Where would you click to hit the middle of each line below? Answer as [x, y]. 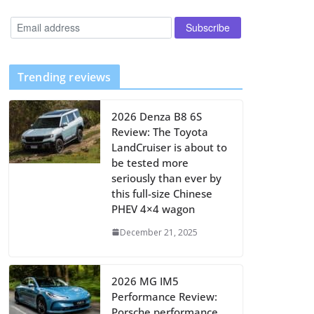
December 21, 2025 [159, 232]
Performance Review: [164, 296]
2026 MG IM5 [145, 281]
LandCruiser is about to [169, 147]
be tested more [150, 162]
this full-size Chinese [162, 193]
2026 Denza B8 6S [157, 116]
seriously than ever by [166, 178]
